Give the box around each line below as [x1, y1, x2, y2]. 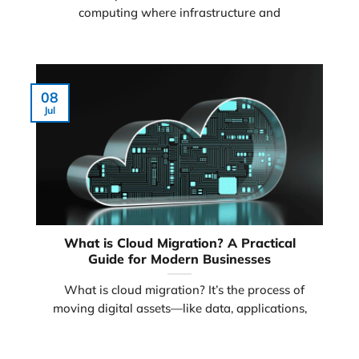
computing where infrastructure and [79, 5, 280, 21]
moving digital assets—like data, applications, [52, 301, 307, 317]
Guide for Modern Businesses [88, 251, 271, 268]
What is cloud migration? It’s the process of [54, 282, 305, 298]
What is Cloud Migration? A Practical [63, 235, 296, 252]
